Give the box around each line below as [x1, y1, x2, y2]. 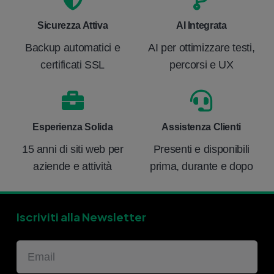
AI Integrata [176, 20, 227, 31]
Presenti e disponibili [153, 143, 250, 155]
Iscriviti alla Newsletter [17, 209, 146, 224]
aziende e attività [33, 160, 113, 172]
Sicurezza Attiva [37, 20, 108, 31]
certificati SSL [40, 58, 105, 71]
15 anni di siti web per [21, 143, 124, 155]
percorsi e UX [169, 58, 234, 71]
